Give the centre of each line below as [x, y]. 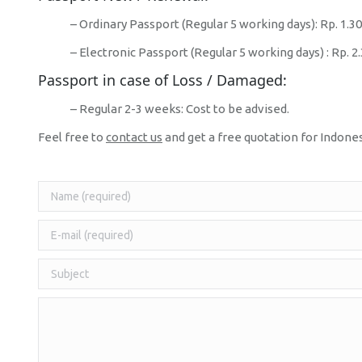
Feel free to [72, 137]
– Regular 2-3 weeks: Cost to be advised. [180, 109]
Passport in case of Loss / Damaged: [162, 80]
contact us [134, 137]
